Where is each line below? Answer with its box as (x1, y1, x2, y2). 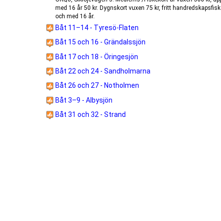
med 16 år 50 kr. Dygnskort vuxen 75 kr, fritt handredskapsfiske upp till (55, 4, 100, 11)
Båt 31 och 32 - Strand (53, 110, 126, 118)
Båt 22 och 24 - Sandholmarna (53, 67, 150, 75)
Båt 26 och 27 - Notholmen (53, 81, 139, 90)
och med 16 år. (55, 13, 95, 20)
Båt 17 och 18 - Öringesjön (53, 52, 138, 61)
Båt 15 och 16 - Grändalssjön (53, 38, 146, 46)
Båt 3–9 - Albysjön (53, 96, 112, 104)
